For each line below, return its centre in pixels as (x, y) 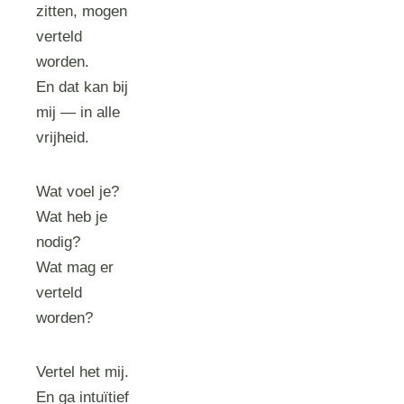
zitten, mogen (82, 11)
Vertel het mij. (83, 372)
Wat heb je (72, 217)
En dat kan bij (83, 87)
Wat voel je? (78, 192)
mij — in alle (78, 112)
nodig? (59, 242)
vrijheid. (63, 138)
